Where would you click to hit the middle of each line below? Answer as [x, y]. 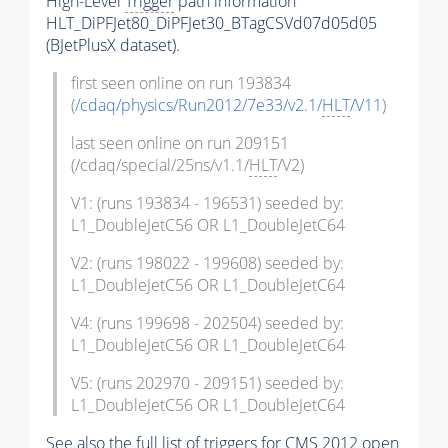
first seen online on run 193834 [181, 82]
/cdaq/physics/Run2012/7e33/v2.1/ [198, 104]
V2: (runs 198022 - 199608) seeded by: [207, 262]
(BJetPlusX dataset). [113, 44]
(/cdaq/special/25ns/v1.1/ [160, 164]
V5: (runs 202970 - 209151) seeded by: [207, 382]
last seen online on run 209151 [180, 142]
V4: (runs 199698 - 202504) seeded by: [207, 322]
